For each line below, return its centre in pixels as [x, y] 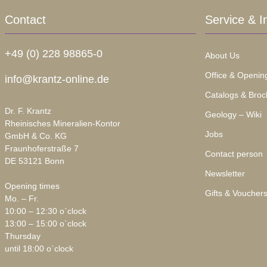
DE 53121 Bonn [34, 161]
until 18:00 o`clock [39, 249]
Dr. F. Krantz [28, 111]
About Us [222, 56]
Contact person [234, 154]
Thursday [22, 236]
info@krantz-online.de [57, 80]
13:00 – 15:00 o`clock [45, 224]
